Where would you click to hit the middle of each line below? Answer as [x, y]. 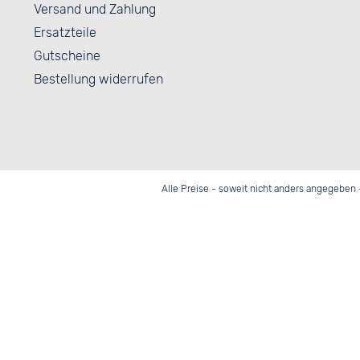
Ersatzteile [65, 32]
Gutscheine [67, 55]
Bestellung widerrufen [98, 79]
